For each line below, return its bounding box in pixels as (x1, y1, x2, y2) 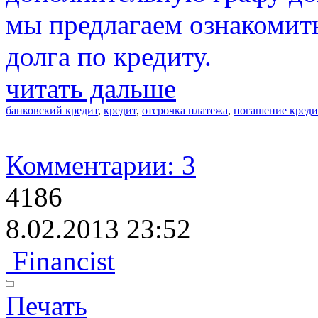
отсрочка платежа (142, 104, 228, 116)
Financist (6, 246, 115, 276)
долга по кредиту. (6, 41, 212, 72)
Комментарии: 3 (6, 150, 196, 180)
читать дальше (6, 73, 176, 104)
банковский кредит (6, 104, 98, 116)
